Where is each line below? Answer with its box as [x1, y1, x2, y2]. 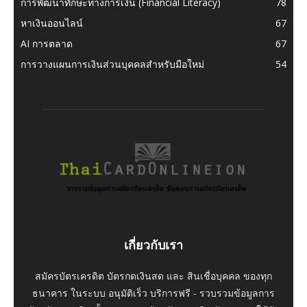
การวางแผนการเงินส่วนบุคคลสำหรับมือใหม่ [21, 57, 204, 71]
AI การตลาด [21, 36, 73, 50]
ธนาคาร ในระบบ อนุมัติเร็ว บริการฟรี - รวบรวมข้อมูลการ [32, 286, 275, 300]
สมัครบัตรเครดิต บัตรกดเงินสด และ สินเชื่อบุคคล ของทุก [35, 269, 272, 283]
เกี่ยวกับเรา [124, 238, 183, 253]
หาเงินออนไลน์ [21, 16, 83, 29]
